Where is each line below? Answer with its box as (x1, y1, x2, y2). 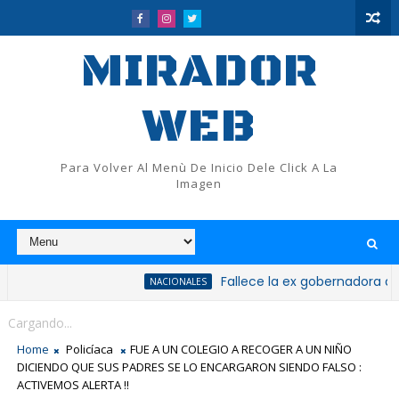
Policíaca (65, 341, 113, 357)
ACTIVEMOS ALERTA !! (16, 377, 129, 393)
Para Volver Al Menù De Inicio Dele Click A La (61, 159, 338, 175)
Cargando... (7, 314, 72, 331)
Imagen (176, 175, 223, 191)
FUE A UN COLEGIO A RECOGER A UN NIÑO (129, 341, 352, 357)
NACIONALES (96, 275, 154, 288)
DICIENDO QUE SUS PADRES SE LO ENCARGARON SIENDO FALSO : (16, 359, 362, 375)
